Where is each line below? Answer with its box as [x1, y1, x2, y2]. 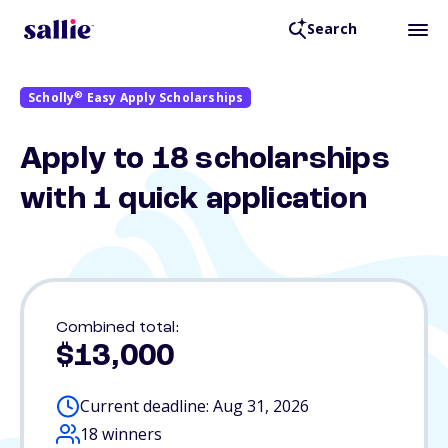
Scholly [28, 89, 75, 106]
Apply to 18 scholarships [20, 144, 390, 176]
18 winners [80, 423, 162, 445]
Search [306, 19, 357, 39]
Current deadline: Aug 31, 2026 [80, 395, 309, 417]
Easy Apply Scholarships [83, 89, 244, 106]
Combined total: [56, 320, 179, 336]
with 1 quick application [20, 184, 367, 216]
